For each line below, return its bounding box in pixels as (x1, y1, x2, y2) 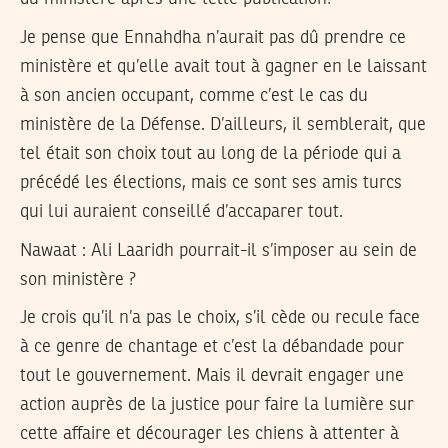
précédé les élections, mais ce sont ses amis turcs (20, 174, 402, 193)
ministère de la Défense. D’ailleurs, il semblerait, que (20, 116, 426, 135)
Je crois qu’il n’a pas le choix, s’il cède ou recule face (20, 309, 420, 328)
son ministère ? (20, 270, 136, 289)
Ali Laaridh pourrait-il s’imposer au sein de (86, 241, 417, 260)
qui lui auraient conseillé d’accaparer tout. (20, 203, 343, 222)
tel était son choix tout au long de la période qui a (20, 145, 401, 164)
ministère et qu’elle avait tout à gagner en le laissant (20, 58, 427, 77)
